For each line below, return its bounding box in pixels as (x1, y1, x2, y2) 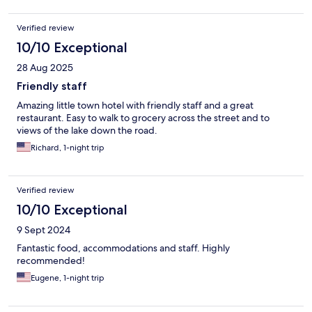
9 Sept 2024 (17, 224, 70, 237)
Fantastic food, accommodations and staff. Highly (17, 242, 230, 255)
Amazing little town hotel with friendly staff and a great (17, 99, 253, 112)
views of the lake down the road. (17, 124, 157, 137)
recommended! (17, 254, 85, 267)
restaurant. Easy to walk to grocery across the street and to (17, 111, 270, 125)
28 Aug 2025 (17, 61, 73, 75)
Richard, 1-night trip (31, 142, 104, 154)
